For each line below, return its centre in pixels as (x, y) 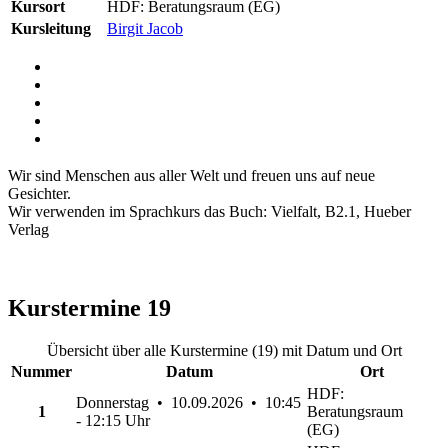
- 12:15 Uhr (113, 421)
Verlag (28, 230)
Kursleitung (51, 29)
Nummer (41, 372)
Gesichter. (39, 194)
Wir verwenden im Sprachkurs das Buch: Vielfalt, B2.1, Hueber (209, 212)
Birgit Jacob (145, 29)
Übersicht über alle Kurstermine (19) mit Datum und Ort (224, 351)
